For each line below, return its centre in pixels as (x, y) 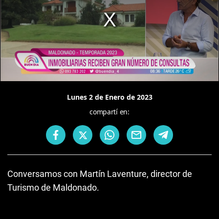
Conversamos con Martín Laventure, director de (100, 174)
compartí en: (109, 112)
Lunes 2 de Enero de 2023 (109, 97)
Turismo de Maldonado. (53, 187)
